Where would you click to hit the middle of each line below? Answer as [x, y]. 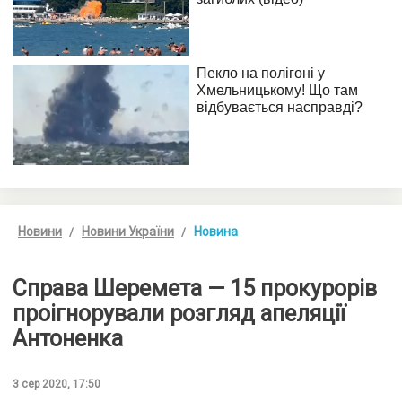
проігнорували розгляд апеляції [179, 313]
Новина [216, 231]
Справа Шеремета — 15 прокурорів [195, 288]
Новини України [128, 231]
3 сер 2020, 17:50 [57, 384]
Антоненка [68, 338]
